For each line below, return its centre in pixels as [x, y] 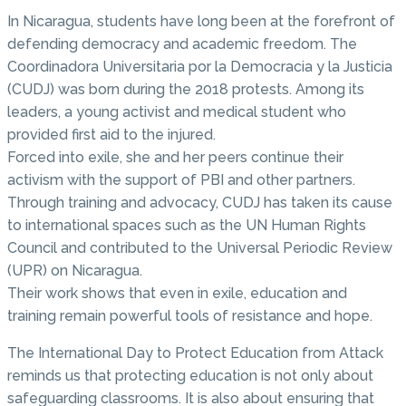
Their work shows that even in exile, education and [177, 294]
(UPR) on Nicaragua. [75, 271]
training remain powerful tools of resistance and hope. [190, 316]
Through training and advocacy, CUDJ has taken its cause [200, 203]
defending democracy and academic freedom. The [182, 44]
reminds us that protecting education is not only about [190, 376]
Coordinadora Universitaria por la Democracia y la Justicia [200, 67]
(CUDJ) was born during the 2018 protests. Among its [186, 90]
